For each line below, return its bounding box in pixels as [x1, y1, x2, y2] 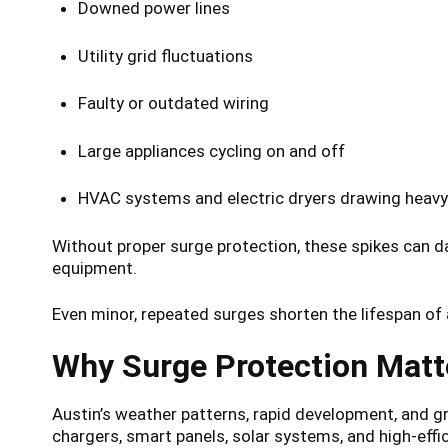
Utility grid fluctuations [77, 45, 253, 66]
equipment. [52, 257, 137, 278]
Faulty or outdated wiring [77, 93, 269, 114]
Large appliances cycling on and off [77, 140, 345, 161]
